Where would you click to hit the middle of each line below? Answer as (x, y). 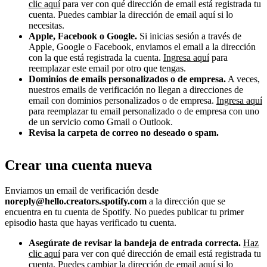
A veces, (243, 79)
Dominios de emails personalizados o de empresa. (127, 79)
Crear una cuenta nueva (78, 165)
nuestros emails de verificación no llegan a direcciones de (136, 89)
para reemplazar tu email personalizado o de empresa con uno (144, 111)
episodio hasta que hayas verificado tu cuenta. (91, 222)
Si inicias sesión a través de (189, 36)
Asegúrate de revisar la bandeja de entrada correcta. (135, 243)
